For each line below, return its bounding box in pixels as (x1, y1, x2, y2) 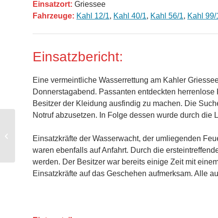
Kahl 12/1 (76, 12, 109, 20)
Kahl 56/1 (150, 12, 183, 20)
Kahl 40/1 (113, 12, 146, 20)
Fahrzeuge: (33, 12, 74, 20)
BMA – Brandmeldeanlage (17, 132, 90, 139)
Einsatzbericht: (33, 49, 123, 65)
